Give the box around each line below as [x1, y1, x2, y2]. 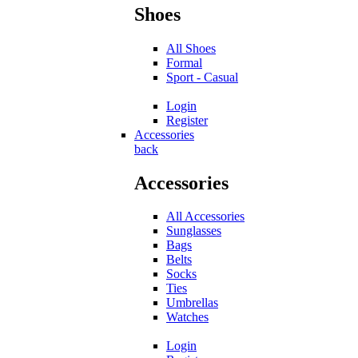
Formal [166, 55, 202, 70]
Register [166, 113, 208, 127]
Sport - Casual [166, 70, 238, 84]
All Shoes [166, 41, 216, 55]
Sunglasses [166, 224, 221, 238]
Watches [166, 310, 209, 324]
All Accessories [166, 209, 245, 224]
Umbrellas [166, 296, 218, 310]
